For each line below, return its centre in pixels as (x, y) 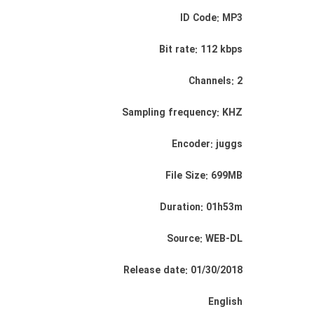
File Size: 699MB (204, 176)
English (225, 302)
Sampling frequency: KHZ (182, 113)
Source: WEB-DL (205, 239)
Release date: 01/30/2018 (183, 271)
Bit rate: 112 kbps (201, 50)
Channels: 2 (216, 81)
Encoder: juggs (207, 144)
